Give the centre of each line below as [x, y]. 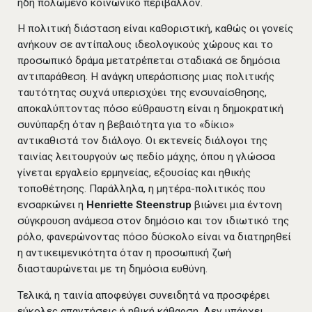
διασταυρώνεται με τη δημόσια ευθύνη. [112, 269]
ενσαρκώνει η [52, 205]
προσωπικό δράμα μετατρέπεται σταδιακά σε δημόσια [149, 61]
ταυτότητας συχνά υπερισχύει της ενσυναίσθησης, [142, 93]
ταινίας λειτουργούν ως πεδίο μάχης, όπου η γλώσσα [146, 157]
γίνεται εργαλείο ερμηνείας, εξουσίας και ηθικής [134, 173]
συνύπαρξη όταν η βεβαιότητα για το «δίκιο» [126, 125]
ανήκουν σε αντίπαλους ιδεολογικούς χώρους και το [145, 45]
